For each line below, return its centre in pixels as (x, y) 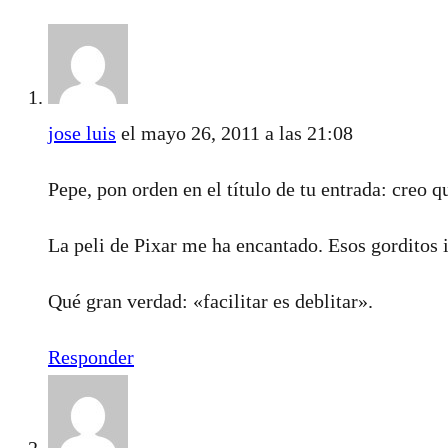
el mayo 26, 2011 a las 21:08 (237, 132)
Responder (91, 356)
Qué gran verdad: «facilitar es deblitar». (210, 300)
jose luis (82, 132)
